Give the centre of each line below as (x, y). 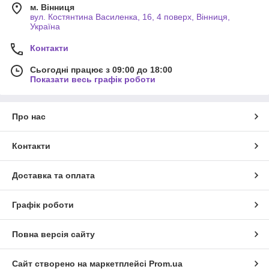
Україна (45, 27)
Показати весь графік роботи (93, 80)
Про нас (29, 117)
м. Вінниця (52, 8)
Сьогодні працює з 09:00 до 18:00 (101, 70)
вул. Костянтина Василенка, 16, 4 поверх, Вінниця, (130, 17)
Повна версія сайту (53, 234)
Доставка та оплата (53, 176)
